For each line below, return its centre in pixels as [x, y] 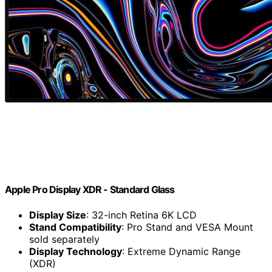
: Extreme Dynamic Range [181, 251]
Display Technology [76, 251]
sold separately [64, 239]
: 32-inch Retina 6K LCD [141, 215]
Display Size [58, 215]
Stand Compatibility [75, 227]
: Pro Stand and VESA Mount [187, 227]
